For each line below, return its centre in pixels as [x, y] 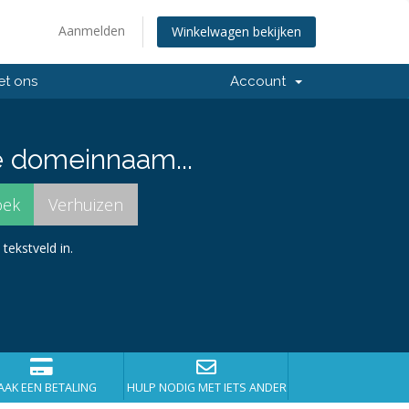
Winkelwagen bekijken [236, 32]
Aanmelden [92, 31]
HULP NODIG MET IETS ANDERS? [213, 388]
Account [262, 81]
